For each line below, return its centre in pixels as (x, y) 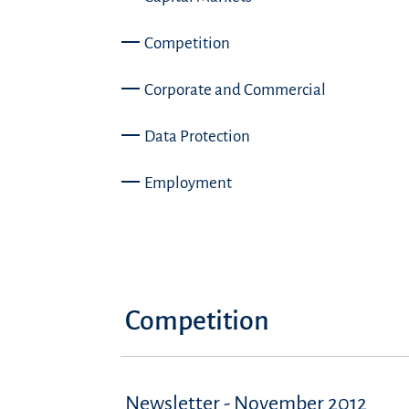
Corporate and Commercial (235, 90)
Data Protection (197, 136)
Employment (188, 183)
